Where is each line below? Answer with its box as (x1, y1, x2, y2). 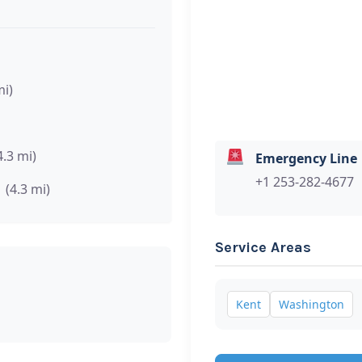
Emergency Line (255, 149, 357, 167)
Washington (279, 297, 344, 312)
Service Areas (215, 238, 311, 256)
